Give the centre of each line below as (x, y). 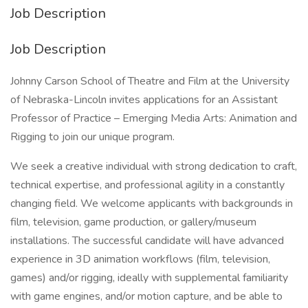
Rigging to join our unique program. (92, 137)
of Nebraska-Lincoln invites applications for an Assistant (144, 100)
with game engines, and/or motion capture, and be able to (146, 296)
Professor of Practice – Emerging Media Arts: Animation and (154, 118)
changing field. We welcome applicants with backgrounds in (152, 203)
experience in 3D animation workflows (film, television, (140, 259)
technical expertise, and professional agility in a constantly (147, 185)
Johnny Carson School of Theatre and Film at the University (150, 81)
